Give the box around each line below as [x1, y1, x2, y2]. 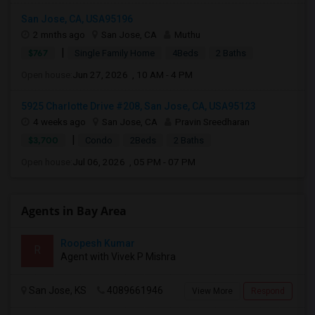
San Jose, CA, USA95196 [21, 13, 133, 25]
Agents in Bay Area [21, 203, 127, 219]
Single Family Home [75, 48, 155, 58]
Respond [251, 286, 285, 296]
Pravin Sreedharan [175, 116, 250, 127]
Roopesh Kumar [60, 238, 135, 249]
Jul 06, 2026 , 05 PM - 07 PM [72, 156, 195, 167]
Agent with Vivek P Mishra [60, 251, 176, 262]
